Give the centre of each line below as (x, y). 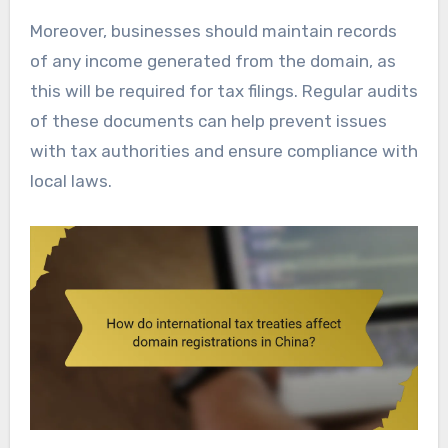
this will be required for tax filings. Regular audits (223, 90)
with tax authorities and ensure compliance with (223, 150)
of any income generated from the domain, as (212, 60)
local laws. (70, 180)
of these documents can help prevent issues (208, 120)
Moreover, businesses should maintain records (213, 30)
